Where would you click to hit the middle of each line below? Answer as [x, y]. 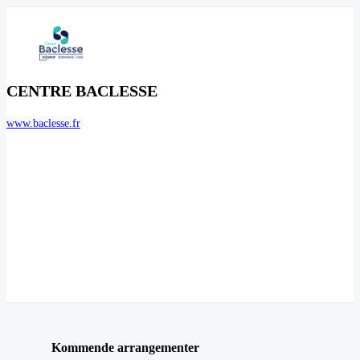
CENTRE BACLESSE [82, 91]
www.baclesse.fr [43, 124]
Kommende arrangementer [125, 347]
